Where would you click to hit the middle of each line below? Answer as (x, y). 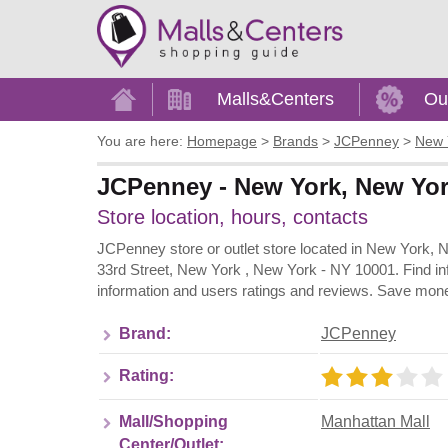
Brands (295, 141)
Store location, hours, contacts (232, 216)
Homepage (222, 141)
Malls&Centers (275, 99)
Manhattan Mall (375, 421)
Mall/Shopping (173, 421)
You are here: (140, 141)
